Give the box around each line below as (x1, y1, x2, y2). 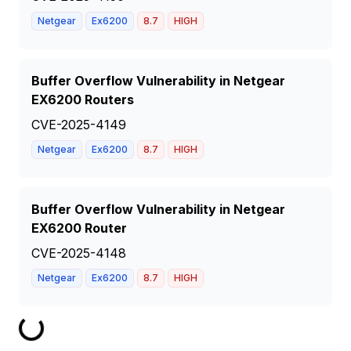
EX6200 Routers (31, 92, 134, 107)
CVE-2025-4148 (31, 245, 126, 261)
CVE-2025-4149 (31, 117, 126, 132)
